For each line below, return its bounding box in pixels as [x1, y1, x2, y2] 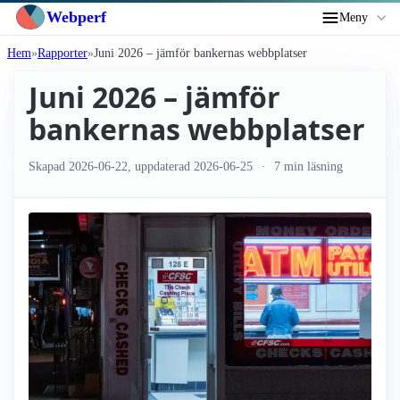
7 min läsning [271, 159, 344, 173]
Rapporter [37, 46, 87, 60]
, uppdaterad [128, 159, 194, 173]
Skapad [29, 159, 69, 173]
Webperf [46, 7, 106, 26]
